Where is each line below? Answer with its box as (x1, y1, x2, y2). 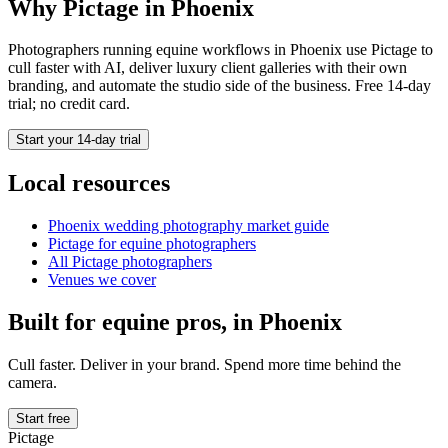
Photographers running (8, 41, 156, 59)
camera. (8, 374, 57, 392)
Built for (8, 309, 102, 336)
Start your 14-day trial (16, 132, 141, 148)
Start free (16, 411, 70, 427)
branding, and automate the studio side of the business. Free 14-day (8, 77, 431, 95)
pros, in (170, 309, 259, 336)
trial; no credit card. (8, 95, 130, 113)
